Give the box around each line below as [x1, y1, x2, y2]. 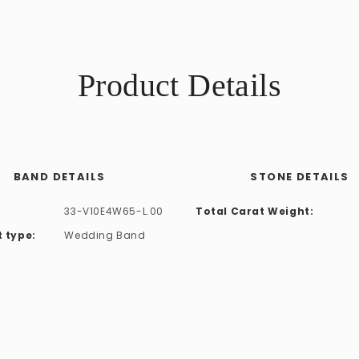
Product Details [78, 67, 281, 104]
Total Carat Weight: [196, 204, 314, 219]
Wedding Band [64, 228, 146, 243]
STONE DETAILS [250, 169, 349, 185]
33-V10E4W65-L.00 [64, 204, 163, 219]
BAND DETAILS [13, 169, 106, 185]
